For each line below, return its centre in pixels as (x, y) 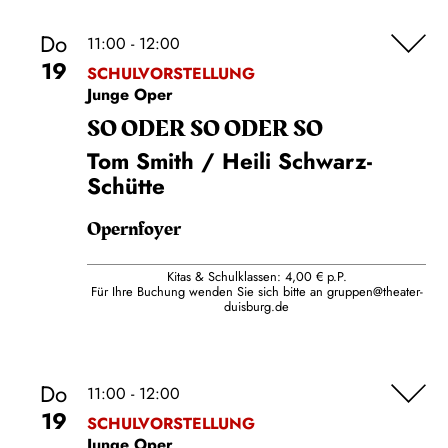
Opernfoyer (134, 228)
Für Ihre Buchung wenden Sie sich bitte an (208, 291)
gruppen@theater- (374, 291)
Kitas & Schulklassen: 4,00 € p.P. (256, 276)
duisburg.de (257, 306)
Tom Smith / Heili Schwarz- (229, 160)
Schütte (126, 185)
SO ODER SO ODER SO (205, 128)
